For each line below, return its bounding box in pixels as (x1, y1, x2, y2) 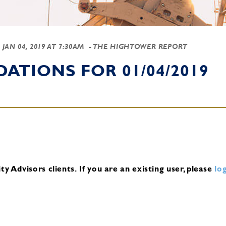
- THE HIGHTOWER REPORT (86, 42, 188, 50)
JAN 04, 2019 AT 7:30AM (2, 42, 84, 50)
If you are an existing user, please (79, 163, 212, 174)
